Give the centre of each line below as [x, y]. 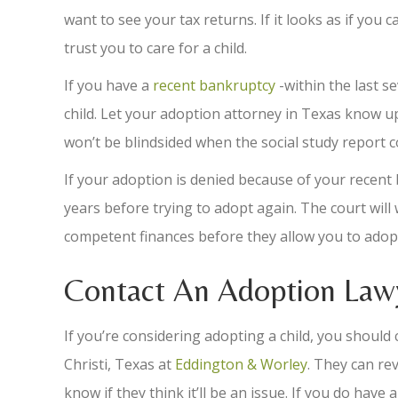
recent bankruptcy [214, 85]
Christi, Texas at [119, 364]
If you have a [108, 85]
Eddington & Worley [241, 364]
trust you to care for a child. [155, 48]
